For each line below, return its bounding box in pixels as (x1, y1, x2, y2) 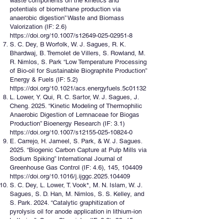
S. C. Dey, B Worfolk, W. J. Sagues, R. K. (10, 41, 126, 48)
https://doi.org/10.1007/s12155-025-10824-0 (10, 129, 132, 136)
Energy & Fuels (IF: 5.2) (10, 76, 78, 83)
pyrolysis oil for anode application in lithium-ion (10, 208, 142, 215)
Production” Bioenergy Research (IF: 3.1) (10, 120, 125, 127)
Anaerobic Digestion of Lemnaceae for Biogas (10, 111, 139, 118)
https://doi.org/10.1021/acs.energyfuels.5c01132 (10, 85, 146, 92)
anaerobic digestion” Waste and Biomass (10, 14, 124, 22)
